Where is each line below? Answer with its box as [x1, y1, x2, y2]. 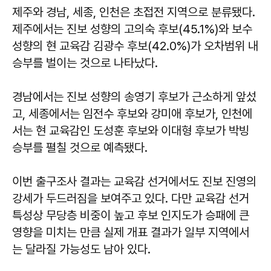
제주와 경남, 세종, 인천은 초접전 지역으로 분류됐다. [12, 4, 255, 19]
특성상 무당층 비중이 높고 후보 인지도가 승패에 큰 [12, 207, 249, 223]
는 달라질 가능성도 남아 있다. [12, 241, 151, 256]
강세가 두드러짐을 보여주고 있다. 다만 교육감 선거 [12, 191, 249, 206]
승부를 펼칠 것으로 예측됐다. [12, 140, 148, 155]
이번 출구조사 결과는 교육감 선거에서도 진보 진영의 [12, 174, 256, 189]
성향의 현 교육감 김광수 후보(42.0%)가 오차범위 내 [12, 38, 258, 53]
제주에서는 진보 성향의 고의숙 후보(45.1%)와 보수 [12, 21, 252, 36]
